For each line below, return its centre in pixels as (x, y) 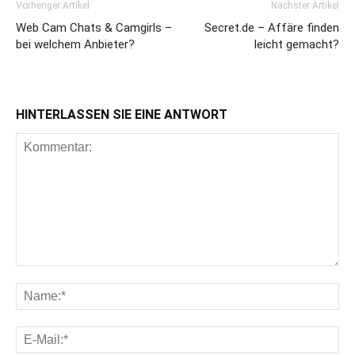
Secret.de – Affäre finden (272, 28)
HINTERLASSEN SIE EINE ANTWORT (122, 115)
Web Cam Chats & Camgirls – (94, 28)
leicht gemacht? (297, 45)
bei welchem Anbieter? (75, 45)
